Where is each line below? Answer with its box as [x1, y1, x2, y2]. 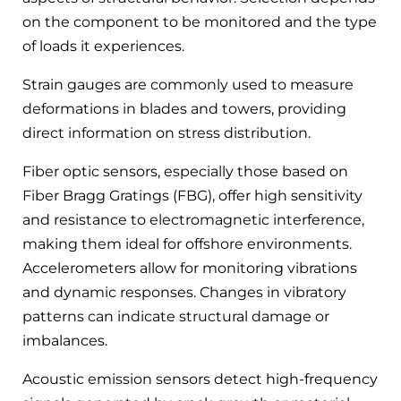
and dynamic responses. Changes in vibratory [22, 284, 346, 302]
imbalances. [22, 332, 107, 350]
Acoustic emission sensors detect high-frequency [22, 371, 378, 388]
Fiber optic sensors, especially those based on [22, 163, 348, 181]
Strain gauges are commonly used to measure [22, 76, 354, 94]
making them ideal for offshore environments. [22, 235, 352, 253]
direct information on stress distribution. [22, 124, 311, 142]
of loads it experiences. [22, 38, 184, 55]
